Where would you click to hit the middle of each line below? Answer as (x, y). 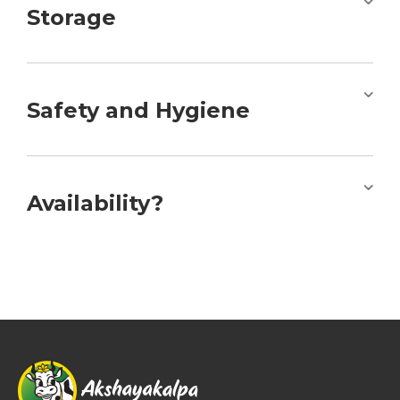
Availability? (95, 204)
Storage (71, 18)
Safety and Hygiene (138, 111)
